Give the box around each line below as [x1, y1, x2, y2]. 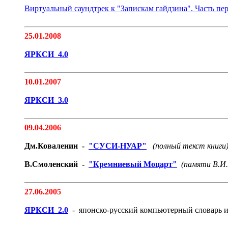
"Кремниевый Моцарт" [89, 160, 177, 168]
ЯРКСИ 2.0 [24, 206, 68, 214]
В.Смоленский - [24, 160, 89, 168]
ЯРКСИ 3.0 [24, 96, 68, 104]
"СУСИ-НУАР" [89, 141, 147, 150]
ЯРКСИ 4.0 [24, 50, 68, 59]
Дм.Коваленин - [24, 141, 89, 150]
